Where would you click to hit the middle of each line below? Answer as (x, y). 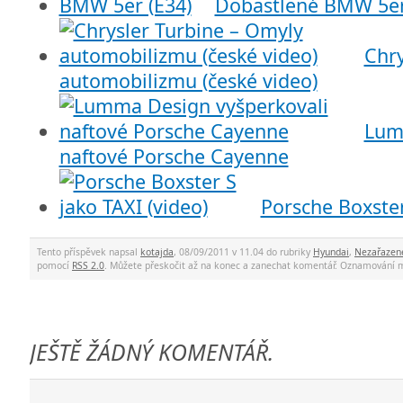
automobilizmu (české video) (188, 81)
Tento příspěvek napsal (89, 251)
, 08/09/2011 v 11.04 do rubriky (243, 251)
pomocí (54, 265)
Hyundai (331, 251)
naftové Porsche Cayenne (174, 157)
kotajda (157, 251)
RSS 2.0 (88, 265)
